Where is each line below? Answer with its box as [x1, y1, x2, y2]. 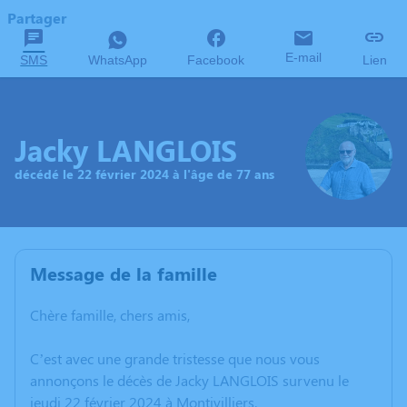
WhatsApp [87, 53, 147, 67]
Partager [7, 8, 66, 27]
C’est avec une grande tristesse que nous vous [30, 349, 320, 368]
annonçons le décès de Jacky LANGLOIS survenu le [30, 371, 349, 390]
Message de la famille [30, 261, 217, 285]
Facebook [187, 53, 245, 67]
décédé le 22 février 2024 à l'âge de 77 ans [15, 164, 274, 183]
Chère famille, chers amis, [30, 305, 190, 324]
